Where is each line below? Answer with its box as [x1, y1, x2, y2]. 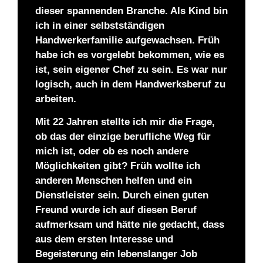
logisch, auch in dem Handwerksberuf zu [35, 78, 225, 90]
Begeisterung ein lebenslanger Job [35, 248, 197, 260]
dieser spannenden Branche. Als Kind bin [35, 5, 228, 16]
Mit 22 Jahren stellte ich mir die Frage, [35, 116, 215, 128]
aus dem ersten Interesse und [35, 234, 173, 245]
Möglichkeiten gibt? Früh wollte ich [35, 160, 200, 172]
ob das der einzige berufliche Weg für [35, 131, 211, 143]
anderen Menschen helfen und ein [35, 175, 192, 187]
